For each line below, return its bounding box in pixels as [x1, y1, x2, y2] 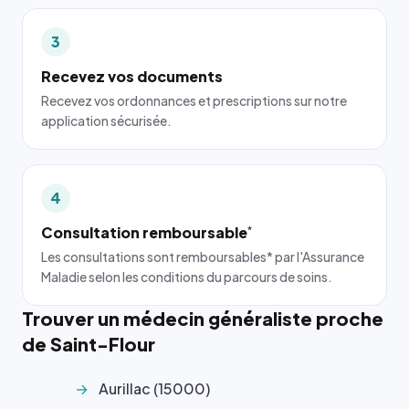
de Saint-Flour [22, 331, 155, 355]
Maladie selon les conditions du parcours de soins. [41, 267, 332, 285]
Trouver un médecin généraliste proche [22, 306, 383, 330]
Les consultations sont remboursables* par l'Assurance [41, 247, 364, 265]
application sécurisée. [41, 111, 172, 129]
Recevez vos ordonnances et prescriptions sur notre [41, 91, 347, 109]
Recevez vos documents [41, 66, 223, 86]
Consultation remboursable [41, 222, 247, 242]
